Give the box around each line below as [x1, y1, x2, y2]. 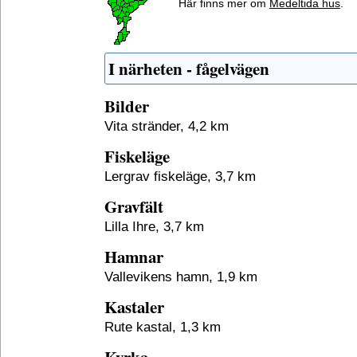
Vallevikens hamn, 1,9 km [104, 269, 257, 284]
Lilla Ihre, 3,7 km [104, 218, 204, 234]
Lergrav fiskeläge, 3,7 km [104, 168, 256, 184]
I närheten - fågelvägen [108, 57, 269, 80]
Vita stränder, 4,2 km [104, 118, 229, 134]
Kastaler [104, 295, 164, 319]
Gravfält [104, 194, 163, 218]
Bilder [104, 94, 149, 118]
